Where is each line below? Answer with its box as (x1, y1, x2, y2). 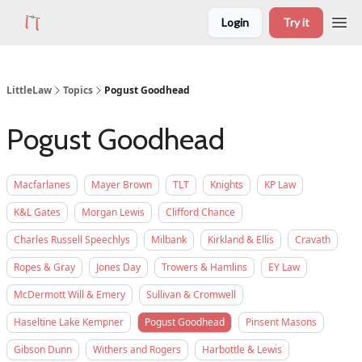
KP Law (264, 178, 296, 192)
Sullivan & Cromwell (146, 288, 236, 301)
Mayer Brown (91, 178, 152, 192)
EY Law (268, 260, 300, 274)
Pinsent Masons (246, 315, 317, 329)
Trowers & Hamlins (162, 260, 247, 274)
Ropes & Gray (14, 260, 75, 274)
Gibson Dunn (14, 343, 72, 356)
